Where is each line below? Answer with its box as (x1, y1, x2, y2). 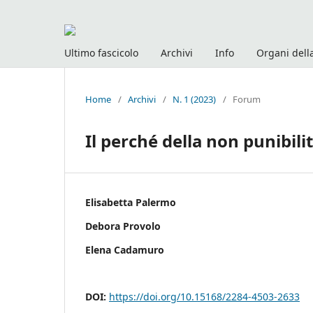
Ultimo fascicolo (64, 45, 138, 59)
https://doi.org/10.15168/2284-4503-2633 (109, 289, 300, 303)
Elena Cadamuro (85, 242, 164, 256)
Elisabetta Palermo (85, 195, 176, 209)
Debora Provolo (85, 219, 161, 233)
